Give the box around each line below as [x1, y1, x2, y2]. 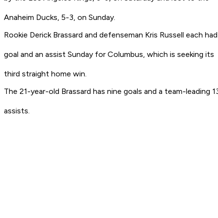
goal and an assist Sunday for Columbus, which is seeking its [4, 50, 214, 59]
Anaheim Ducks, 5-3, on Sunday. [4, 13, 115, 22]
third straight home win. [4, 69, 87, 79]
